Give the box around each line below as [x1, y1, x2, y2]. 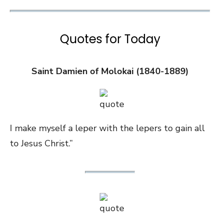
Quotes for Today [59, 30, 161, 47]
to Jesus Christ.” [10, 137, 73, 149]
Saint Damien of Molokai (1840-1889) [31, 65, 189, 77]
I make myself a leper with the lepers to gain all [10, 122, 205, 134]
